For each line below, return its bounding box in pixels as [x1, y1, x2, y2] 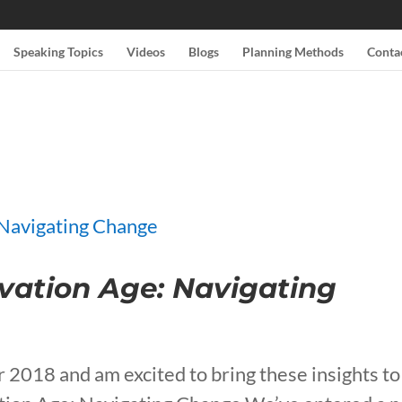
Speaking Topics [13, 44, 103, 60]
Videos [126, 44, 165, 60]
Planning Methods [241, 44, 344, 60]
